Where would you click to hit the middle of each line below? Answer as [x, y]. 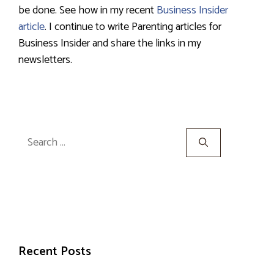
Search [32, 135]
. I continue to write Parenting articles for [133, 27]
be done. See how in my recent [87, 11]
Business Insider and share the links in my [110, 44]
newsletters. [45, 60]
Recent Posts [55, 252]
